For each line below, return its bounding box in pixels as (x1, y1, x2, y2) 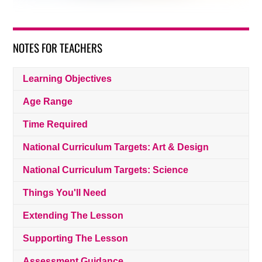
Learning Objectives (23, 74, 112, 84)
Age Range (23, 96, 73, 107)
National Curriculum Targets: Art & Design (23, 142, 209, 153)
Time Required (23, 119, 88, 130)
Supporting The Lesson (23, 233, 129, 243)
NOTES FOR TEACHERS (13, 39, 103, 56)
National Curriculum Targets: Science (23, 165, 189, 175)
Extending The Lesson (23, 210, 124, 220)
